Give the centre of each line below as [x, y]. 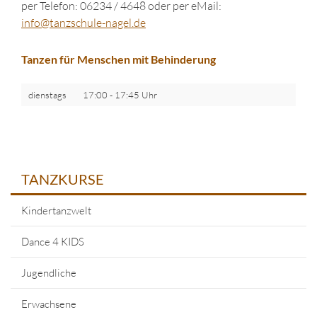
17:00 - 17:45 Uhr [120, 95]
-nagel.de [124, 23]
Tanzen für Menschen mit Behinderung [119, 59]
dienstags [47, 95]
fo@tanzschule [66, 23]
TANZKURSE [63, 179]
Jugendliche [49, 273]
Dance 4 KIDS [53, 242]
